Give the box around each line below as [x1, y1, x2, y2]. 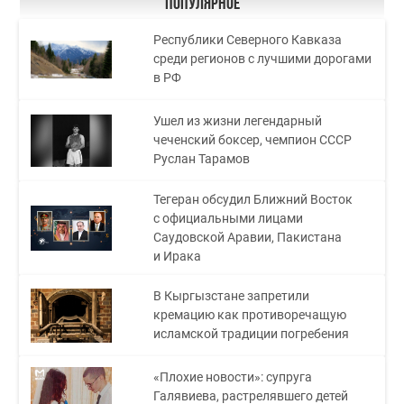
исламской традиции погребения [153, 326, 350, 342]
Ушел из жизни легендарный [153, 114, 323, 129]
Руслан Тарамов [153, 151, 251, 167]
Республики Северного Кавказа [153, 32, 343, 48]
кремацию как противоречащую [153, 308, 347, 323]
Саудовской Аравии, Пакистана [153, 229, 343, 244]
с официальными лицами [153, 210, 304, 225]
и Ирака [153, 248, 202, 263]
